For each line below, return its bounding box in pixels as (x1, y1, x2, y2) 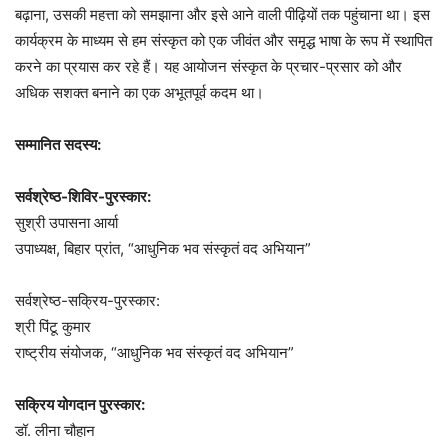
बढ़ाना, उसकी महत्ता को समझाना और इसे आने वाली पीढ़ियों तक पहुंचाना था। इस (15, 5, 430, 25)
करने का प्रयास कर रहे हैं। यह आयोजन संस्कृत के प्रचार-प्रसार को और (15, 57, 402, 77)
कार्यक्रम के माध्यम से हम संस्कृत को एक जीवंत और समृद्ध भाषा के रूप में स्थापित (15, 31, 432, 51)
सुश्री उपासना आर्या (15, 213, 118, 233)
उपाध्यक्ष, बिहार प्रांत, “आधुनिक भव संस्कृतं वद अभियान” (15, 239, 311, 259)
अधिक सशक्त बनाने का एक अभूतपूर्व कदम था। (15, 83, 264, 103)
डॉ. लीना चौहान (15, 421, 95, 441)
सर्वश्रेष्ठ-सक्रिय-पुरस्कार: (15, 291, 160, 311)
